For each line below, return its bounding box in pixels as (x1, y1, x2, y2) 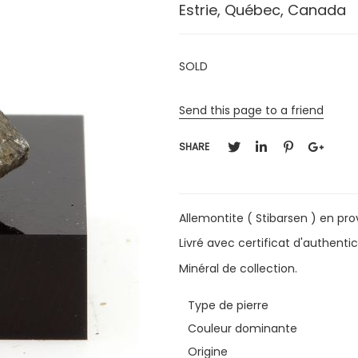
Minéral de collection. (179, 260, 297, 276)
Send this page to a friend (179, 101, 324, 118)
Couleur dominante (188, 320, 298, 336)
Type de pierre (188, 296, 269, 313)
